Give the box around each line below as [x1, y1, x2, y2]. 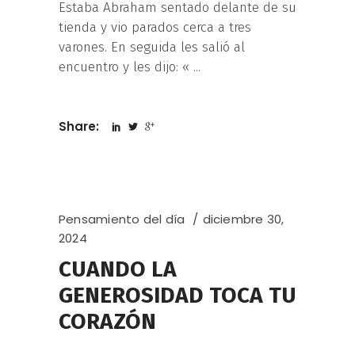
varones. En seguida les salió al [59, 39, 245, 56]
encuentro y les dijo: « [59, 59, 193, 76]
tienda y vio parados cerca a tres [59, 19, 251, 36]
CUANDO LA [59, 256, 177, 283]
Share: [59, 118, 102, 136]
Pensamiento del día [59, 211, 185, 228]
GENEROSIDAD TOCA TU [59, 282, 296, 309]
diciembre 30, [202, 211, 284, 228]
